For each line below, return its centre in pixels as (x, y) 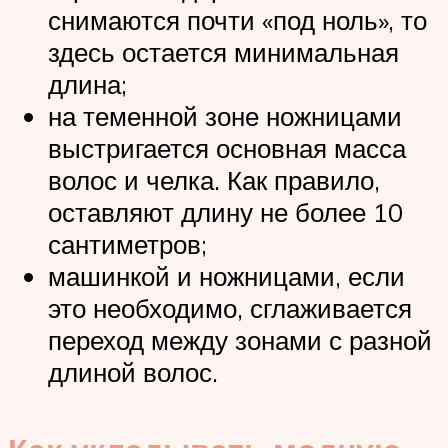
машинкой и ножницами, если (226, 275)
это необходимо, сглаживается (230, 307)
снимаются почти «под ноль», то (237, 19)
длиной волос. (133, 371)
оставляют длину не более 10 (225, 211)
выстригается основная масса (227, 147)
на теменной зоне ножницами (225, 115)
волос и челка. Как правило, (214, 179)
